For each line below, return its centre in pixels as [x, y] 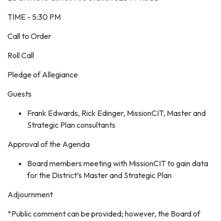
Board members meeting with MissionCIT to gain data [118, 164]
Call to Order [29, 36]
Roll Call [21, 55]
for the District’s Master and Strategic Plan [99, 175]
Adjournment [30, 195]
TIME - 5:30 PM [34, 17]
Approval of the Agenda [49, 144]
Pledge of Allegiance [43, 75]
